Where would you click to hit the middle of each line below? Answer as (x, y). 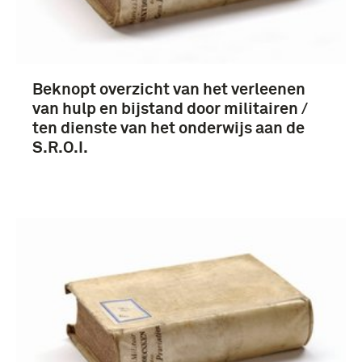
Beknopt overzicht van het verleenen (169, 89)
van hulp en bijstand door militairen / (170, 109)
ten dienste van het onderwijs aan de (168, 128)
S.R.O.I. (60, 147)
